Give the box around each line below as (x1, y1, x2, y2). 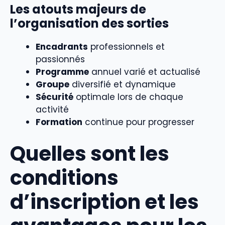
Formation (36, 116, 82, 129)
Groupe (36, 78, 69, 91)
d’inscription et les (10, 187, 199, 216)
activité (36, 103, 69, 116)
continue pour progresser (82, 116, 194, 129)
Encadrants (36, 41, 88, 53)
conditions (10, 163, 119, 192)
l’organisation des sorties (10, 15, 169, 32)
